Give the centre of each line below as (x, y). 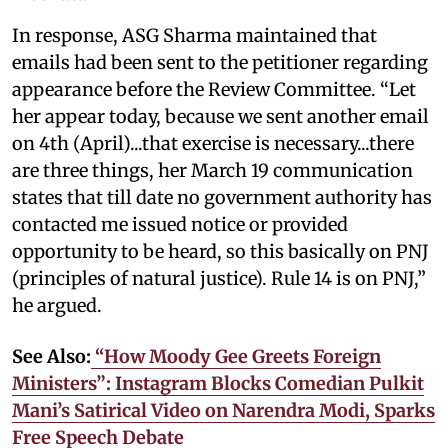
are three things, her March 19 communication (212, 170)
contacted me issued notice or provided (180, 224)
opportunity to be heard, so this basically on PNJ (220, 251)
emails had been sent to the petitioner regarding (220, 62)
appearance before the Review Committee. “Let (214, 89)
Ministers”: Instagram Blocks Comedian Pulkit (218, 383)
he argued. (57, 305)
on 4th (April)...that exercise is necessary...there (213, 143)
